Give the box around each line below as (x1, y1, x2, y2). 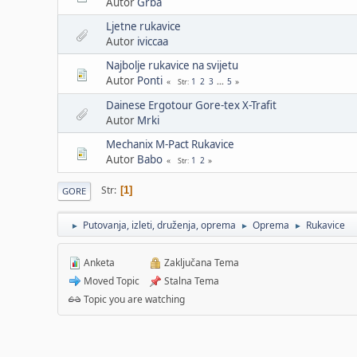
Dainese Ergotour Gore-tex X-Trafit (106, 97, 277, 112)
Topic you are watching (81, 292, 185, 306)
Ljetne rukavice (106, 18, 181, 33)
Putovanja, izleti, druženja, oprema (83, 218, 236, 232)
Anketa (81, 255, 115, 269)
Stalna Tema (162, 273, 219, 288)
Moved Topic (81, 273, 139, 288)
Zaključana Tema (162, 255, 239, 269)
